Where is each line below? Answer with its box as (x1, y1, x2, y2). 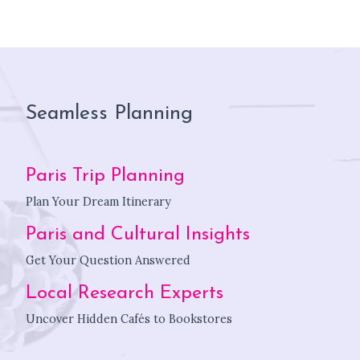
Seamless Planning (26, 103, 193, 124)
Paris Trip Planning (26, 166, 185, 186)
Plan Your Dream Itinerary (26, 194, 171, 209)
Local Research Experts (26, 283, 223, 303)
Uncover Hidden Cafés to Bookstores (26, 311, 232, 326)
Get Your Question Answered (26, 252, 190, 268)
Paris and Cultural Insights (26, 224, 250, 244)
